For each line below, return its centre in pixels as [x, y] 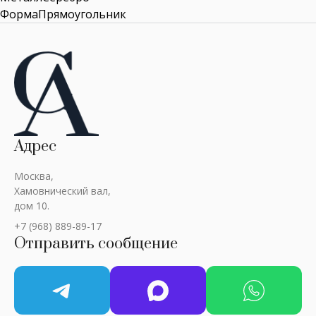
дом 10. [32, 206]
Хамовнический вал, [62, 191]
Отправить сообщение [96, 244]
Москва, [34, 176]
